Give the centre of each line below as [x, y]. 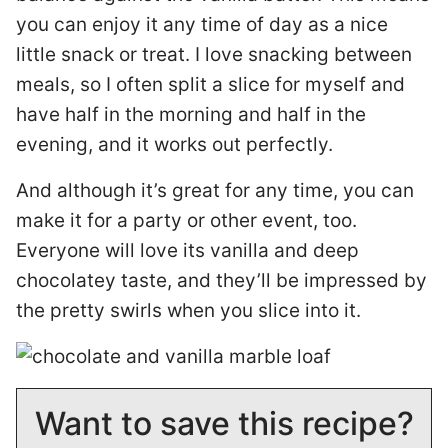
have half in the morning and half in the [191, 114]
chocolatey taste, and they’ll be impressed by [221, 280]
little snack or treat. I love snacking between [214, 54]
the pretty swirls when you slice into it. [188, 310]
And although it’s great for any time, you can [215, 190]
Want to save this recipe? [224, 423]
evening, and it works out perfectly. [174, 144]
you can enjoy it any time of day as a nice [202, 24]
